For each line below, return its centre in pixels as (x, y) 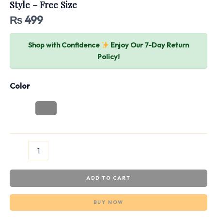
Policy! (108, 57)
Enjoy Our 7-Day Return (149, 45)
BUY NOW (108, 202)
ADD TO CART (108, 178)
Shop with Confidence (64, 45)
